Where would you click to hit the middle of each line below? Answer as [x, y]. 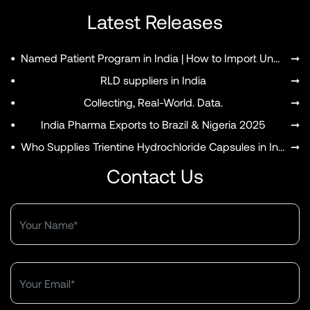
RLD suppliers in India [153, 80]
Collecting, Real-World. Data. [153, 102]
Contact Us [155, 176]
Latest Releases [155, 22]
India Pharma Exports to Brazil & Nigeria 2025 [153, 125]
